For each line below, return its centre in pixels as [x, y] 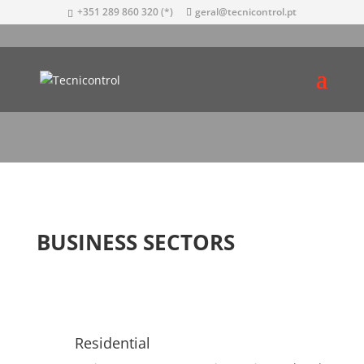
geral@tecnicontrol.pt [245, 12]
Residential [112, 343]
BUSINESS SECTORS [135, 242]
